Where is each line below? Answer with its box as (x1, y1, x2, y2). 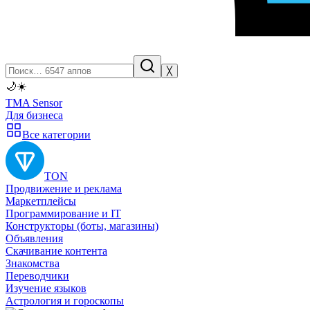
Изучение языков (6, 282, 86, 294)
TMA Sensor (6, 97, 62, 109)
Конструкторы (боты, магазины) (6, 220, 158, 232)
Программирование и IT (6, 208, 121, 219)
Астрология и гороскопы (6, 295, 124, 307)
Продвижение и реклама (6, 183, 122, 194)
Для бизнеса (6, 109, 63, 121)
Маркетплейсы (6, 195, 76, 207)
